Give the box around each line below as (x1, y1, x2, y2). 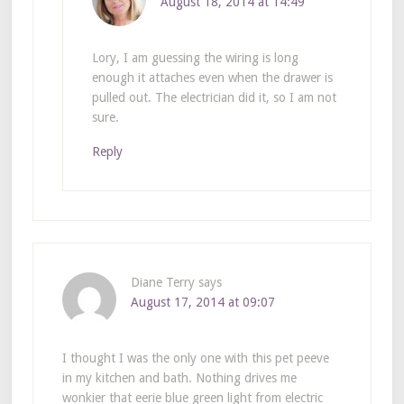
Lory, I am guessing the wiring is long (91, 50, 298, 66)
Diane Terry (130, 275, 195, 290)
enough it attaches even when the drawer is (91, 70, 333, 86)
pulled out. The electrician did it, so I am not (91, 90, 336, 106)
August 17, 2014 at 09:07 (130, 295, 275, 310)
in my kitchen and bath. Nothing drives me (61, 371, 297, 386)
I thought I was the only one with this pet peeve (61, 351, 329, 366)
